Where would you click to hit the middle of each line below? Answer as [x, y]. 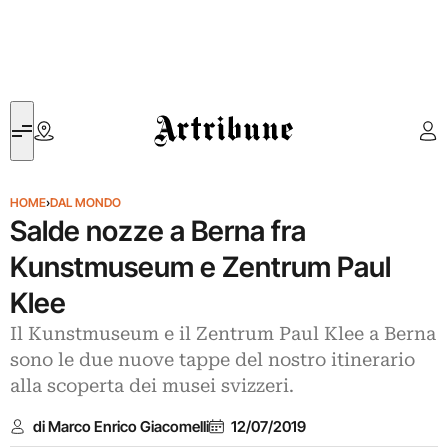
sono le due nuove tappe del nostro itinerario [212, 360]
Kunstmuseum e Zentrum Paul [200, 267]
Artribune [183, 112]
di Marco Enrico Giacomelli [120, 426]
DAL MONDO [85, 202]
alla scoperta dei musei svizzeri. [152, 386]
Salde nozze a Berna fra [158, 231]
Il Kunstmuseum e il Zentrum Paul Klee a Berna [223, 334]
